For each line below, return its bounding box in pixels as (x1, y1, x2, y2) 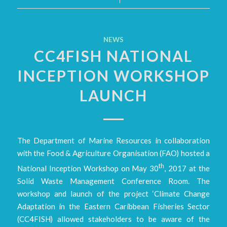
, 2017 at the (164, 164, 210, 173)
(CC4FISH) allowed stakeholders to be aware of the (17, 214, 210, 224)
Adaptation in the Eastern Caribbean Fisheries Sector (17, 202, 210, 211)
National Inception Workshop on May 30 (17, 164, 159, 173)
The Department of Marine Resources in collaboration (17, 136, 210, 145)
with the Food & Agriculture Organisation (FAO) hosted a (17, 148, 210, 158)
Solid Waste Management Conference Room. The (17, 176, 210, 186)
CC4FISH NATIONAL (34, 46, 193, 65)
